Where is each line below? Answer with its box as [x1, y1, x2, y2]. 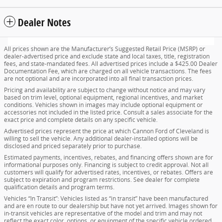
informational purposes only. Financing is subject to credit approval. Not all [4, 161, 209, 169]
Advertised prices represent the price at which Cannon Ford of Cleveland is [4, 127, 209, 136]
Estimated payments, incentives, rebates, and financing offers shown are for [4, 153, 213, 162]
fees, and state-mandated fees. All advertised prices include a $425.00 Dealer [4, 59, 218, 68]
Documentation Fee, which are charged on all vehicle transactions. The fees [4, 67, 212, 76]
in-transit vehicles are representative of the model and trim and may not [4, 209, 202, 218]
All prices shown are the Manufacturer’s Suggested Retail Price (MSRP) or [4, 45, 205, 54]
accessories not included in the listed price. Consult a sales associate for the [4, 108, 213, 117]
